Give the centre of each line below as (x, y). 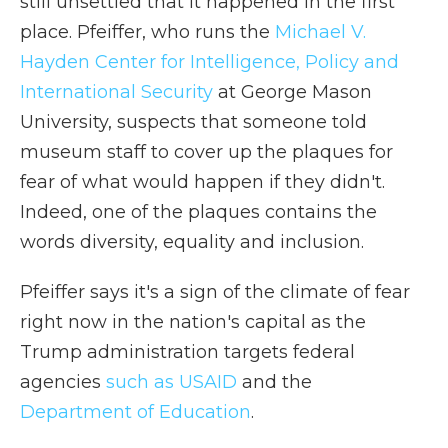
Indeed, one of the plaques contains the (198, 211)
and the (274, 381)
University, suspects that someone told (193, 121)
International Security (116, 91)
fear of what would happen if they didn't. (202, 181)
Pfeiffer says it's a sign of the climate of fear (215, 291)
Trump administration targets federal (187, 351)
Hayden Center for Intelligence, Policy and (209, 61)
